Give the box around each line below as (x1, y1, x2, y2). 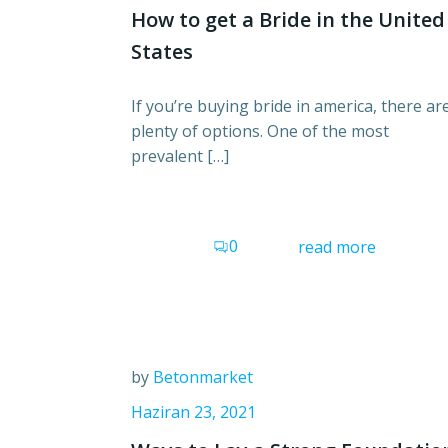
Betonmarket (153, 365, 253, 388)
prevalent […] (131, 145, 229, 168)
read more (298, 236, 376, 259)
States (131, 38, 193, 66)
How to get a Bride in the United (131, 6, 445, 34)
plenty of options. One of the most (131, 120, 389, 143)
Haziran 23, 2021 (131, 400, 256, 423)
